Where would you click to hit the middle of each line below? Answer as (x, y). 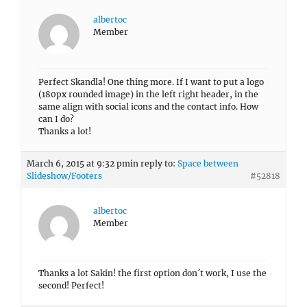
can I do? (56, 119)
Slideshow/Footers (64, 176)
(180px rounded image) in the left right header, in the (148, 94)
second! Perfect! (71, 285)
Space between (208, 163)
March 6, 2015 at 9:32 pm (78, 163)
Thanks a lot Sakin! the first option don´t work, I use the (152, 273)
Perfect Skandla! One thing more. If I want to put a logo (151, 82)
